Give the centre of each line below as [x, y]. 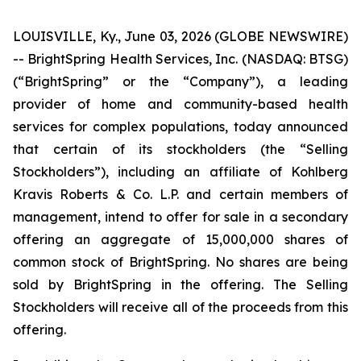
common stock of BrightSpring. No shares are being [180, 262]
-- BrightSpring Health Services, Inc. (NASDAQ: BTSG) [180, 59]
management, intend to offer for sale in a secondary [180, 217]
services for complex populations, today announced [180, 127]
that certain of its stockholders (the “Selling [180, 149]
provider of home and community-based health [180, 104]
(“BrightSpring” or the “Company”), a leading [180, 81]
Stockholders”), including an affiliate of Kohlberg [180, 172]
